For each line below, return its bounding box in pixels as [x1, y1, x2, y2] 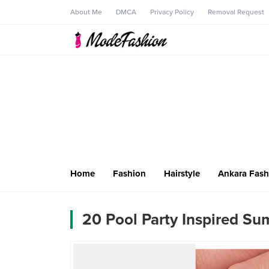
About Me [70, 8, 102, 16]
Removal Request [208, 8, 264, 16]
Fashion [113, 168, 146, 179]
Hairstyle [164, 168, 200, 179]
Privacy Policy [150, 8, 194, 16]
